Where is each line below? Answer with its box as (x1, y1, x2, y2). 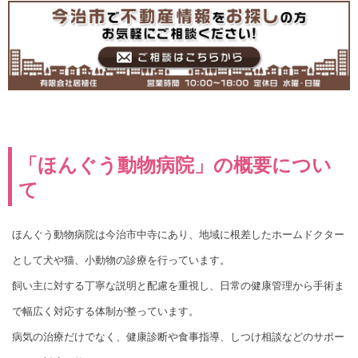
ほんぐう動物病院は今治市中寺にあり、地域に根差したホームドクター (12, 229, 344, 241)
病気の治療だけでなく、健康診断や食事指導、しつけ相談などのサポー (12, 331, 344, 344)
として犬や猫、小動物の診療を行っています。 (12, 254, 230, 267)
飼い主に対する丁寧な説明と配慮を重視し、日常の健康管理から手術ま (12, 280, 344, 292)
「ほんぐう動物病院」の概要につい (18, 154, 332, 177)
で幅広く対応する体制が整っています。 (12, 305, 199, 318)
